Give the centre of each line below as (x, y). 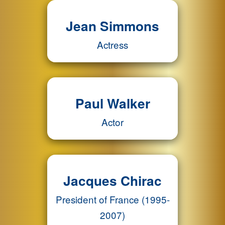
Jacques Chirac (113, 180)
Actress (113, 44)
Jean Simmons (113, 26)
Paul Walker (113, 103)
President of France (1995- (113, 199)
